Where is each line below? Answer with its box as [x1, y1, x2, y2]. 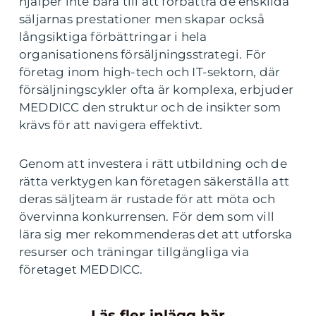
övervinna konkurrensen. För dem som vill [19, 209, 275, 224]
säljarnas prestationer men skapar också [19, 11, 265, 26]
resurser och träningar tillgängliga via [19, 244, 249, 259]
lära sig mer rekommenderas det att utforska [19, 226, 293, 241]
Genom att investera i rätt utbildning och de [19, 156, 287, 171]
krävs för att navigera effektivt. [19, 117, 203, 132]
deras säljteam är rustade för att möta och [19, 191, 276, 206]
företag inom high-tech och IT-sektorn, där [19, 64, 281, 79]
